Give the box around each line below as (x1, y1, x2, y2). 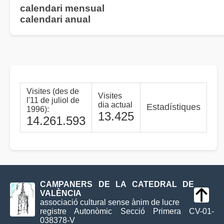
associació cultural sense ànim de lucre (40, 198, 179, 207)
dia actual (98, 100, 132, 109)
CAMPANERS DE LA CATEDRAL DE (40, 180, 194, 189)
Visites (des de (26, 87, 79, 96)
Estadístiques (146, 102, 200, 112)
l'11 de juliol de (26, 96, 79, 105)
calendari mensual (20, 3, 104, 14)
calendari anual (20, 14, 90, 25)
